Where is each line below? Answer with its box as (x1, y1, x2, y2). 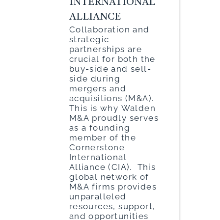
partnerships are (69, 44, 142, 54)
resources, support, (69, 201, 156, 211)
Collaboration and (69, 24, 150, 34)
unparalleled (69, 191, 127, 201)
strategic (69, 34, 110, 44)
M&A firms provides (69, 181, 157, 192)
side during (69, 73, 121, 83)
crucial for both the (69, 54, 156, 64)
